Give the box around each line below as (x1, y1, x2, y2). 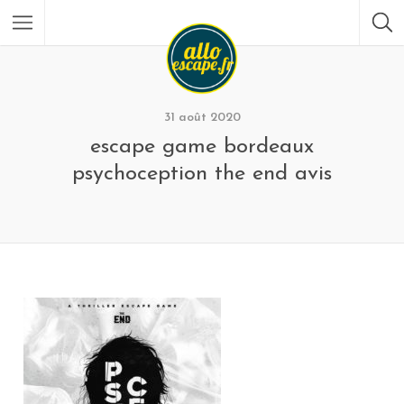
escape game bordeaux (90, 136, 314, 158)
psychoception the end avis (72, 163, 332, 185)
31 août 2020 (163, 111, 241, 124)
